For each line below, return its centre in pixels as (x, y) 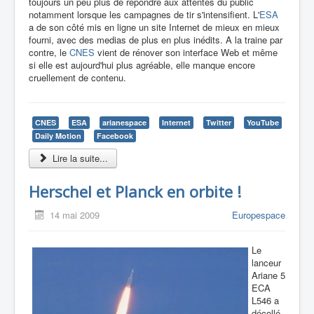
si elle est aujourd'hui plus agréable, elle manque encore (142, 65)
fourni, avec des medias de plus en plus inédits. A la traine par (156, 40)
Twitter (219, 123)
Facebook (115, 136)
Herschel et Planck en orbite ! (135, 192)
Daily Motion (58, 136)
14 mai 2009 (75, 215)
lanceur (266, 263)
